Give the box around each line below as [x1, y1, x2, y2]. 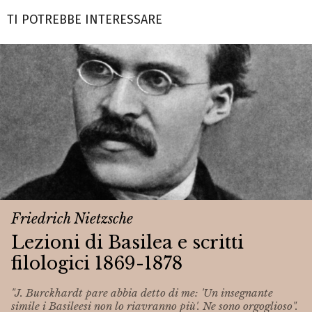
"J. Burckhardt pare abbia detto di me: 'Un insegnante [11, 286, 273, 300]
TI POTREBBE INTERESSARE [7, 11, 162, 27]
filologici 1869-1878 [11, 251, 182, 274]
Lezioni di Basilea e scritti [11, 231, 244, 253]
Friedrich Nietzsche [11, 210, 133, 227]
